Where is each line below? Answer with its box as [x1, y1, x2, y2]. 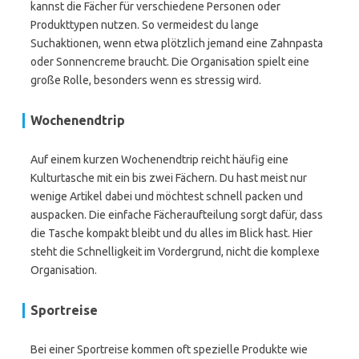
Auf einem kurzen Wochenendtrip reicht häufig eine [30, 153, 288, 166]
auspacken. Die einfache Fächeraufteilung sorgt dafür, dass [30, 208, 323, 221]
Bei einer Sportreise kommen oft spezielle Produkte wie [30, 343, 308, 356]
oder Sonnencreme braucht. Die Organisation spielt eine [30, 55, 309, 68]
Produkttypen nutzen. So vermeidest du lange [30, 18, 259, 31]
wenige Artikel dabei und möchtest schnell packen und [30, 190, 303, 203]
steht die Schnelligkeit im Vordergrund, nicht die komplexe [30, 245, 320, 258]
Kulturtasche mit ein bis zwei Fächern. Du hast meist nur [30, 171, 307, 184]
